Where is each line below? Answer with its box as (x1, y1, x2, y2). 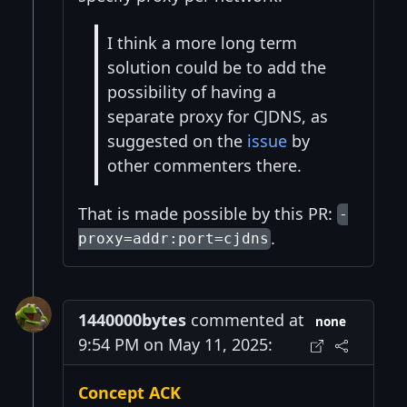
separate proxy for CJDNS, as (107, 105, 328, 128)
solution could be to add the (107, 56, 326, 79)
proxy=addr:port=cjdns (78, 230, 269, 248)
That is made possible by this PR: (78, 202, 337, 224)
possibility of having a (107, 81, 276, 104)
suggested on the (107, 130, 247, 153)
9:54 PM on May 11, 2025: (78, 333, 273, 355)
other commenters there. (107, 154, 302, 177)
